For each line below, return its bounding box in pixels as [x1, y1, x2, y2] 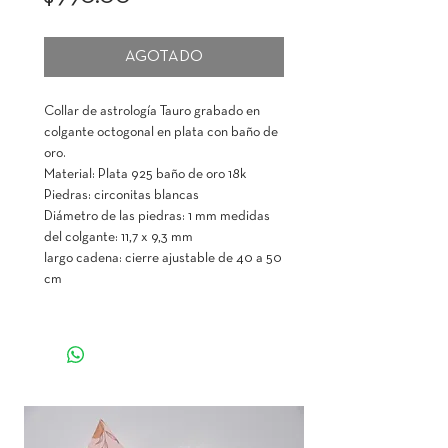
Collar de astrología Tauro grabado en [44, 105, 260, 118]
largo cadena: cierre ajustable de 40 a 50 [44, 252, 282, 265]
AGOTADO [125, 50, 203, 64]
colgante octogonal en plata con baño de [44, 126, 278, 139]
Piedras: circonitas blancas [44, 189, 199, 202]
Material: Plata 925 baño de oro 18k [44, 168, 246, 181]
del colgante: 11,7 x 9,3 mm [44, 231, 193, 244]
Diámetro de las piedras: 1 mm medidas [44, 210, 270, 223]
